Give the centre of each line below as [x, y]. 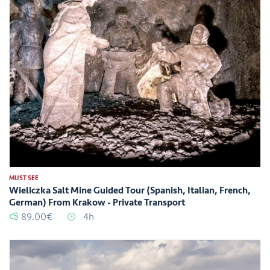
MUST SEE [24, 178]
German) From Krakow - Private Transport [97, 202]
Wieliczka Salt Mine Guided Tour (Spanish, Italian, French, [130, 190]
